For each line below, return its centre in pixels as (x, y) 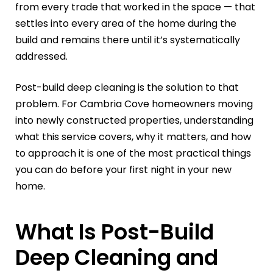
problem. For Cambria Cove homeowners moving (134, 104)
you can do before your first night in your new (123, 170)
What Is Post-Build (115, 232)
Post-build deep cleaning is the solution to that (127, 88)
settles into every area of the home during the (126, 24)
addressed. (41, 57)
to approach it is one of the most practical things (133, 154)
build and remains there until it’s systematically (128, 40)
